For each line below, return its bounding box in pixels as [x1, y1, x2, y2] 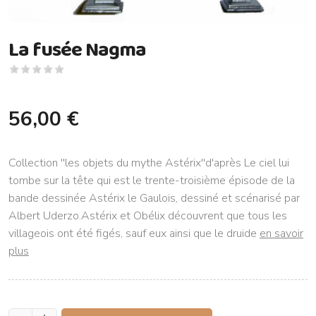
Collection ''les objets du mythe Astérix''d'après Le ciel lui [8, 154, 289, 171]
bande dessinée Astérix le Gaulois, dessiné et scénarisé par [8, 190, 300, 206]
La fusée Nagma [8, 33, 146, 63]
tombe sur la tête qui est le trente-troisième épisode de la [8, 172, 295, 188]
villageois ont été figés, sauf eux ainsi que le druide [8, 225, 260, 241]
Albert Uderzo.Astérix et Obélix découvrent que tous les [8, 207, 287, 224]
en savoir [260, 225, 303, 241]
